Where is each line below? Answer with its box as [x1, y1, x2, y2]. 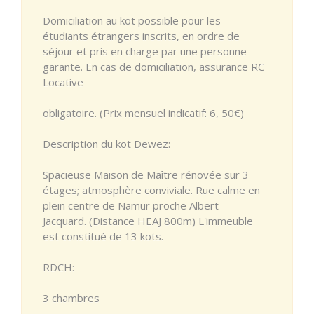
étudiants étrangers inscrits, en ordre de [43, 28, 240, 43]
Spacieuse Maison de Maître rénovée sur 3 [43, 167, 249, 182]
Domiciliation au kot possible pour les [43, 13, 221, 27]
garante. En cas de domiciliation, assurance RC [43, 59, 264, 74]
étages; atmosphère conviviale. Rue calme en [43, 182, 260, 197]
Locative [43, 74, 83, 89]
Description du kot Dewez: [43, 136, 170, 151]
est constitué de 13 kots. [43, 228, 163, 243]
